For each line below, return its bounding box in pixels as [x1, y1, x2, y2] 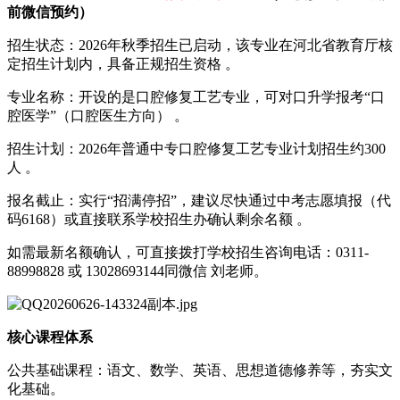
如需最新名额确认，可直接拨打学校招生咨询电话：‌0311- [7, 244, 369, 260]
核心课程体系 [7, 329, 93, 345]
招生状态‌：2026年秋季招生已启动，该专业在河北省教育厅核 [7, 37, 393, 53]
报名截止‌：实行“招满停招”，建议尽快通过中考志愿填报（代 [7, 192, 391, 208]
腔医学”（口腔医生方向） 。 [7, 107, 188, 123]
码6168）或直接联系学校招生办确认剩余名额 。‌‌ [7, 211, 311, 227]
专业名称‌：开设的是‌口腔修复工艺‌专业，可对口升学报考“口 [7, 88, 385, 104]
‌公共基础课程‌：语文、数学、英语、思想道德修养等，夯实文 [7, 362, 393, 378]
